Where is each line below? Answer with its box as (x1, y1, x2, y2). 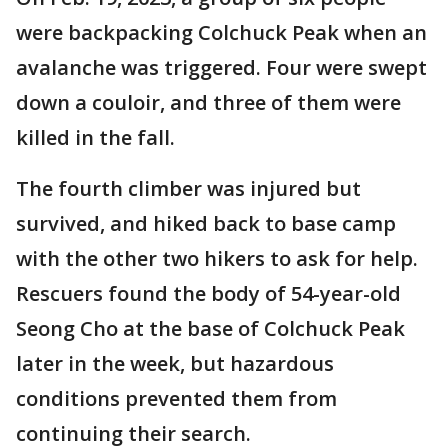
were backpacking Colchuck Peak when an (16, 19, 427, 46)
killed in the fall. (16, 124, 175, 151)
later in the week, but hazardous (16, 350, 334, 377)
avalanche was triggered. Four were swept (16, 54, 427, 81)
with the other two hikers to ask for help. (16, 245, 418, 272)
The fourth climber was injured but (16, 175, 361, 202)
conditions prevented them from (16, 385, 337, 412)
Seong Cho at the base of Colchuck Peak (16, 315, 405, 342)
